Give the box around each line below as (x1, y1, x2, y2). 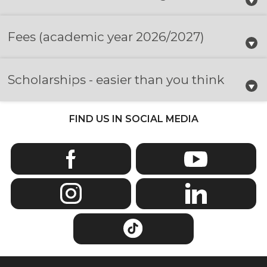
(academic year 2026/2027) (39, 29, 205, 44)
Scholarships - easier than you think (8, 72, 225, 87)
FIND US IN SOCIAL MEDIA (69, 113, 198, 125)
